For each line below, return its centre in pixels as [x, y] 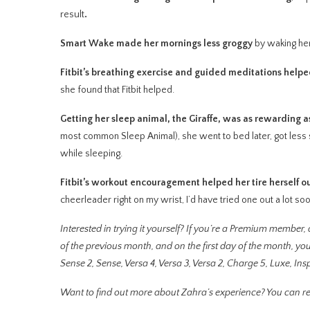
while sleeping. [92, 154]
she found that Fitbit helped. [119, 90]
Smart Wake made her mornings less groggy [157, 44]
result [72, 15]
